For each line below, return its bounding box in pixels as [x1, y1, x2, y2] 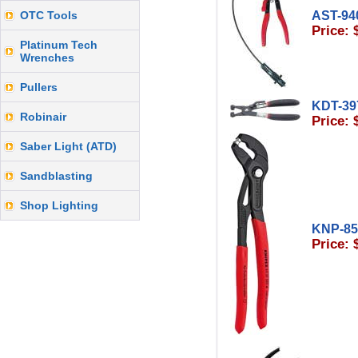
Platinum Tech [20, 38, 97, 51]
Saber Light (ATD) [20, 140, 117, 153]
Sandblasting [20, 169, 93, 182]
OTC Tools [20, 9, 78, 22]
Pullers [20, 81, 58, 93]
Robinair [20, 110, 66, 123]
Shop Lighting [20, 199, 98, 212]
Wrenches [20, 51, 74, 64]
